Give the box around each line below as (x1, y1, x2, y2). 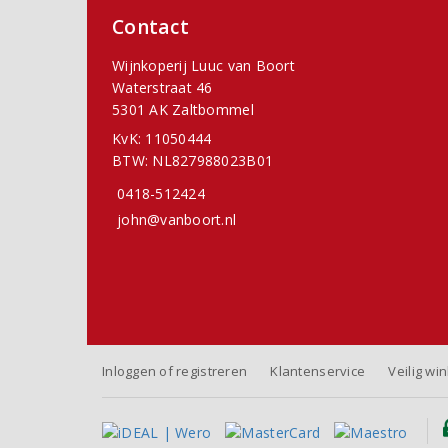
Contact (112, 14, 189, 41)
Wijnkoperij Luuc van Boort (112, 56, 295, 76)
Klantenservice (270, 362, 366, 381)
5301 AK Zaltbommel (112, 100, 254, 120)
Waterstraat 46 (112, 78, 213, 98)
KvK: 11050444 (112, 129, 212, 149)
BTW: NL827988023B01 (112, 151, 274, 171)
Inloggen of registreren (102, 362, 248, 381)
